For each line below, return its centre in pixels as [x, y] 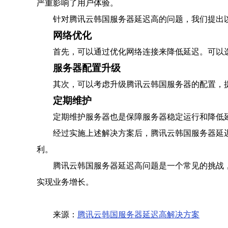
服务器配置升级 [87, 68]
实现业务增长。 [65, 182]
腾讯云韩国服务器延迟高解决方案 [138, 215]
